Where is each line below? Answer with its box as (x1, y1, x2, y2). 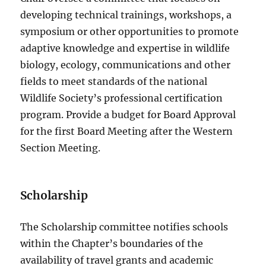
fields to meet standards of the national (20, 75, 208, 88)
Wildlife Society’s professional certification (20, 92, 223, 104)
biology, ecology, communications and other (20, 59, 231, 71)
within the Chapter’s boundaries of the (20, 237, 204, 250)
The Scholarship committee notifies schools (20, 221, 229, 233)
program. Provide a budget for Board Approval (20, 109, 236, 121)
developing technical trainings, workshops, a (20, 9, 232, 21)
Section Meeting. (20, 142, 101, 154)
